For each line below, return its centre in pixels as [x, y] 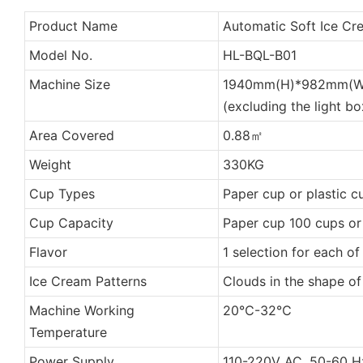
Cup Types [62, 193]
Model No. [60, 55]
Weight [50, 164]
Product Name [73, 26]
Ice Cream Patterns [88, 281]
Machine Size [69, 84]
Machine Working [81, 310]
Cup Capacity [71, 222]
